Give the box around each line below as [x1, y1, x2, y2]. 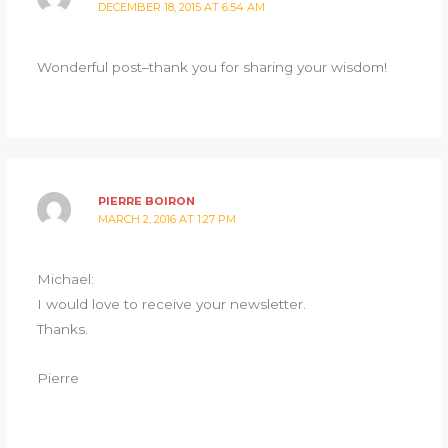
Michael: [36, 270, 94, 287]
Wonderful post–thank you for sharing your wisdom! [36, 58, 387, 75]
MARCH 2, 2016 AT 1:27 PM [98, 212, 237, 227]
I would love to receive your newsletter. [36, 295, 306, 312]
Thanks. [36, 320, 88, 337]
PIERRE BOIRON [98, 194, 196, 209]
